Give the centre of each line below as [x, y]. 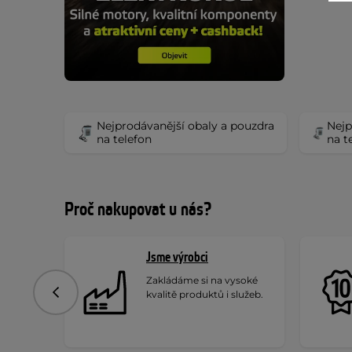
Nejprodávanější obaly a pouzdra [185, 126]
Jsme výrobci [177, 257]
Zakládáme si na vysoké [202, 280]
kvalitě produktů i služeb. [205, 294]
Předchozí [82, 297]
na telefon [124, 139]
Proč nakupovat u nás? [138, 210]
